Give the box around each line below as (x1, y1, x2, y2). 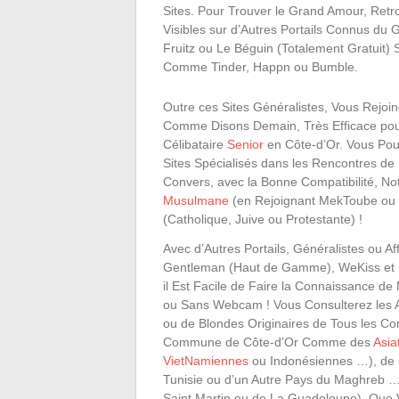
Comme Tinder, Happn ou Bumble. (163, 60, 358, 74)
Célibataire (163, 137, 227, 151)
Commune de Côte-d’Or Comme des (163, 335, 373, 349)
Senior (227, 137, 264, 151)
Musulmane (163, 193, 229, 208)
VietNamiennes (163, 354, 248, 368)
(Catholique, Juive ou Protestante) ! (163, 212, 362, 226)
